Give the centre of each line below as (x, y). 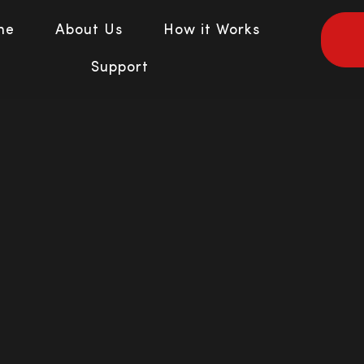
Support (119, 68)
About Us (89, 30)
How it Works (212, 30)
